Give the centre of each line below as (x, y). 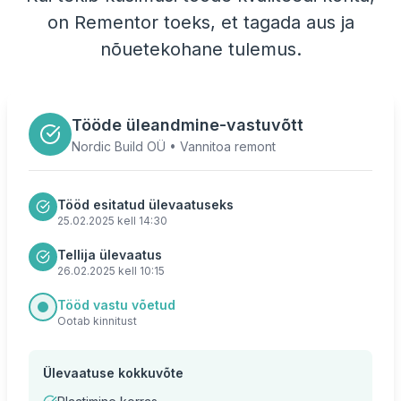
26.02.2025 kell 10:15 (111, 271)
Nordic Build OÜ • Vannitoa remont (174, 146)
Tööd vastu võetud (116, 305)
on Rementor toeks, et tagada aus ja (200, 22)
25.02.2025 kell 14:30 (112, 221)
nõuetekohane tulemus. (200, 49)
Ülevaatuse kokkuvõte (113, 373)
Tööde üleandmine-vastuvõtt (188, 125)
